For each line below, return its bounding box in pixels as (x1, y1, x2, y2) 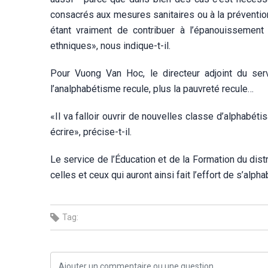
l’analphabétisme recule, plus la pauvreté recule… (50, 83, 254, 95)
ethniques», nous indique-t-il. (50, 40, 170, 51)
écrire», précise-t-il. (50, 126, 132, 138)
